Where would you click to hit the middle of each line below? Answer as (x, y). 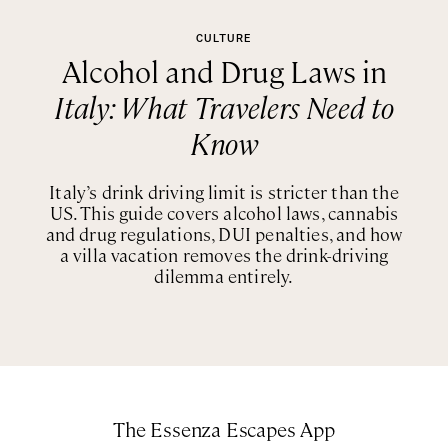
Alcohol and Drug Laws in (224, 71)
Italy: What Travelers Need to (224, 107)
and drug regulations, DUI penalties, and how (224, 234)
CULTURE (223, 39)
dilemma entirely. (224, 276)
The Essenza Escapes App (224, 429)
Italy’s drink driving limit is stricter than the (224, 192)
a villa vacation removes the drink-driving (224, 255)
